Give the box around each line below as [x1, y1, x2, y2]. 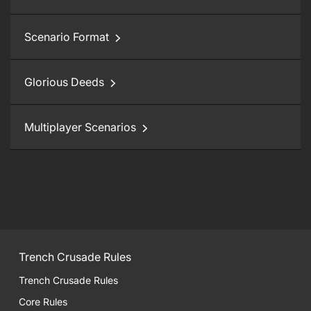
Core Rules [19, 296, 67, 308]
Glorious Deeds [24, 75, 104, 89]
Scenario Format [24, 30, 109, 44]
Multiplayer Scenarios [24, 120, 136, 134]
